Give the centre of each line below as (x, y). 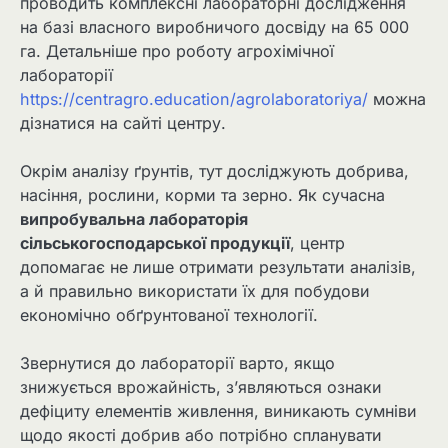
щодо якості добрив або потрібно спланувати (201, 435)
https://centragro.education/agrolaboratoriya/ (194, 99)
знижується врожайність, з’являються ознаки (201, 387)
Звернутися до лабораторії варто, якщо (177, 363)
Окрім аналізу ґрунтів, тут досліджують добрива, (214, 171)
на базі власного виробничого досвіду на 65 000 (214, 27)
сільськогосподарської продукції (155, 243)
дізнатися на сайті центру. (123, 123)
